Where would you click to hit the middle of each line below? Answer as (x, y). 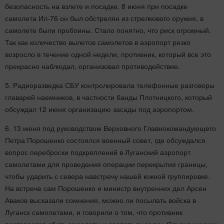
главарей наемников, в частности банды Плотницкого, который (108, 97)
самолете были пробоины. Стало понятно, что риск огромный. (108, 30)
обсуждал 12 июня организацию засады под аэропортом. (99, 109)
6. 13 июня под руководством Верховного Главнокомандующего (110, 128)
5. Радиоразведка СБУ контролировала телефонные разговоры (110, 85)
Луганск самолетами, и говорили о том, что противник (94, 212)
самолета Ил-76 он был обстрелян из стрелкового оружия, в (104, 18)
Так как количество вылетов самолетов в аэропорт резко (98, 42)
